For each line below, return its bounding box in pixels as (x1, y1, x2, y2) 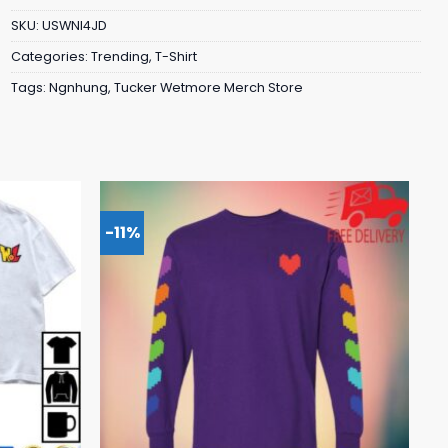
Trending (91, 47, 149, 65)
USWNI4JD (42, 16, 107, 34)
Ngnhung (49, 78, 108, 96)
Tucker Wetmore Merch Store (114, 78, 303, 96)
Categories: (11, 47, 91, 65)
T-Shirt (155, 47, 197, 65)
